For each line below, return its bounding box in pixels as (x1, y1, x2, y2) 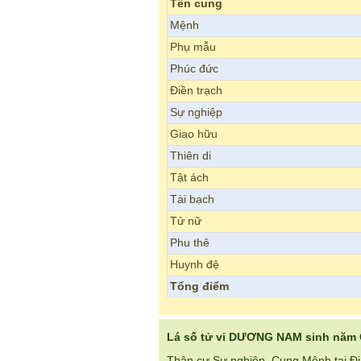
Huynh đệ (170, 259, 219, 272)
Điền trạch (170, 85, 222, 98)
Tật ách (170, 172, 209, 185)
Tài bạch (170, 193, 214, 206)
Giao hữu (170, 128, 218, 141)
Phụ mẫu (170, 41, 216, 54)
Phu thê (170, 237, 210, 250)
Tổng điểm (170, 280, 229, 293)
